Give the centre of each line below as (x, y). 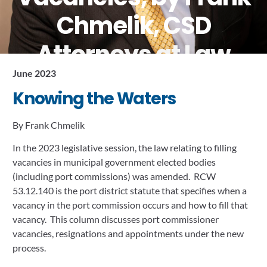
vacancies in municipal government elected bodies (114, 162)
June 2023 (34, 73)
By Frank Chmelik (49, 125)
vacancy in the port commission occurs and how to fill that (130, 205)
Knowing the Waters (94, 99)
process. (29, 248)
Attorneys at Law (133, 54)
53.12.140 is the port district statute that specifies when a (130, 191)
